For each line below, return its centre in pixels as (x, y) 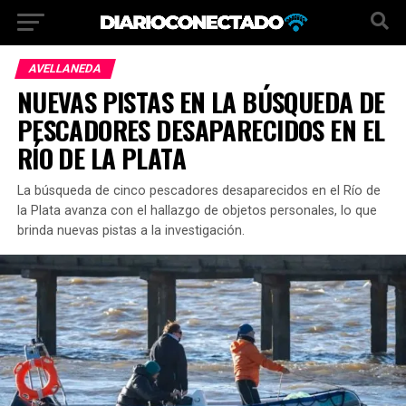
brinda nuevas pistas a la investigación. (130, 231)
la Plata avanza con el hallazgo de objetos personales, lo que (197, 211)
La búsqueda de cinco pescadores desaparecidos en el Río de (198, 191)
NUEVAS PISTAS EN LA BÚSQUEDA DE (201, 101)
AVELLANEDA (65, 68)
